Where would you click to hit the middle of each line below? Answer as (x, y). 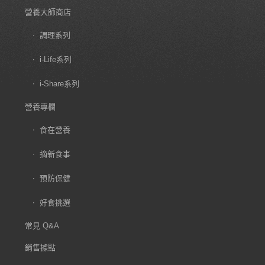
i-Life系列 (55, 59)
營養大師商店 (48, 12)
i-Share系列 (59, 83)
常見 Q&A (42, 225)
